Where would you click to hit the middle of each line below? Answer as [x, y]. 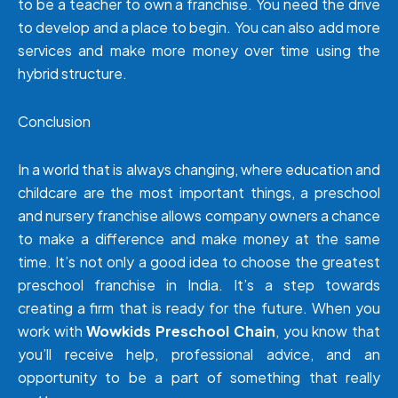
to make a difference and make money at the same [199, 239]
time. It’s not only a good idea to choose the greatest [199, 262]
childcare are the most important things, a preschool [199, 193]
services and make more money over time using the [199, 51]
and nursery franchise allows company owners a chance [199, 216]
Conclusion [56, 122]
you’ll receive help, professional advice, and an [199, 354]
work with [52, 331]
